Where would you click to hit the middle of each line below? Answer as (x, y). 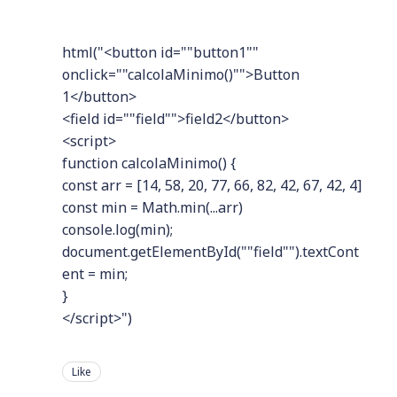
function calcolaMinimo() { (149, 163)
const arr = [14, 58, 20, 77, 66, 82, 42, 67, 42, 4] (212, 185)
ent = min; (95, 273)
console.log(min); (117, 229)
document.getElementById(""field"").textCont (210, 251)
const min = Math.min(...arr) (152, 207)
